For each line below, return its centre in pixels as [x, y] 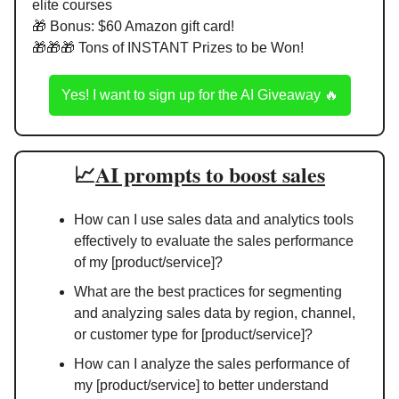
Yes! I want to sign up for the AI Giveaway [192, 94]
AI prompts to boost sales [210, 174]
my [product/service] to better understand [201, 385]
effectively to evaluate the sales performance [214, 240]
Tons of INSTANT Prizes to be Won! [189, 47]
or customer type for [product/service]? [193, 334]
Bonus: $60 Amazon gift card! [140, 26]
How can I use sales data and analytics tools [214, 219]
